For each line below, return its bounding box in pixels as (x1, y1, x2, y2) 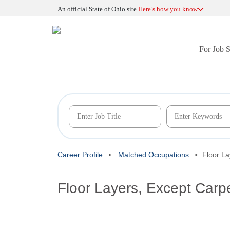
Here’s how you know (138, 5, 198, 13)
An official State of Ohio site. (57, 5, 138, 13)
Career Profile (57, 150, 103, 159)
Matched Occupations (118, 150, 189, 159)
